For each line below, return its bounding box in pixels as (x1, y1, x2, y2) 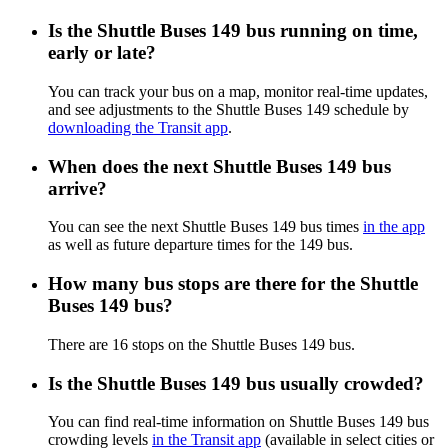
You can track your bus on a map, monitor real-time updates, (48, 82, 428, 100)
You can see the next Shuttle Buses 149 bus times (48, 218, 363, 236)
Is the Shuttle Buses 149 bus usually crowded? (48, 372, 424, 394)
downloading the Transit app (48, 118, 228, 136)
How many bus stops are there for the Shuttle (48, 273, 418, 295)
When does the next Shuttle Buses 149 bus (48, 155, 391, 177)
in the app (363, 218, 425, 236)
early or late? (48, 42, 156, 64)
